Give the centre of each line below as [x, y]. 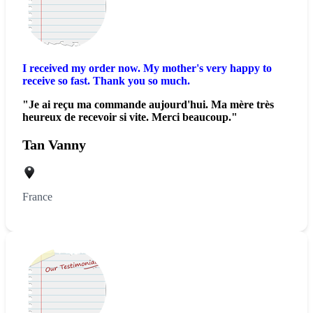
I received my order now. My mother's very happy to [147, 68]
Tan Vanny [54, 144]
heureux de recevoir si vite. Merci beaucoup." [130, 117]
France [37, 197]
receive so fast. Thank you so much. [106, 80]
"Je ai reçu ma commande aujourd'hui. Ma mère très [148, 104]
